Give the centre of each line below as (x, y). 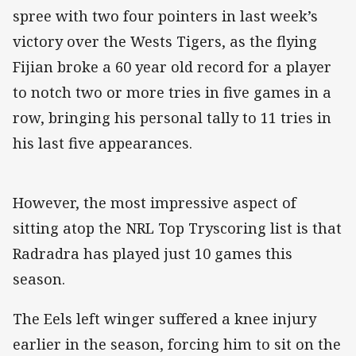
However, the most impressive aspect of (155, 202)
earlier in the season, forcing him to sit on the (177, 344)
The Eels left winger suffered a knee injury (164, 319)
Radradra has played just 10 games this (153, 253)
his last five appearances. (103, 143)
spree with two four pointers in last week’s (165, 15)
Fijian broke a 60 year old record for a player (172, 66)
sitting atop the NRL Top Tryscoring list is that (177, 228)
